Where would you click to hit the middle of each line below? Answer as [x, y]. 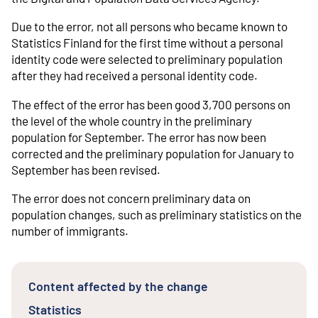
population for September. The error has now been [139, 137]
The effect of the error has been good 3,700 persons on [151, 104]
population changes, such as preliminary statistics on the [157, 214]
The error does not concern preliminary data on [131, 198]
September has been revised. [86, 169]
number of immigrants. [70, 230]
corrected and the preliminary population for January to [153, 153]
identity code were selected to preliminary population [147, 59]
